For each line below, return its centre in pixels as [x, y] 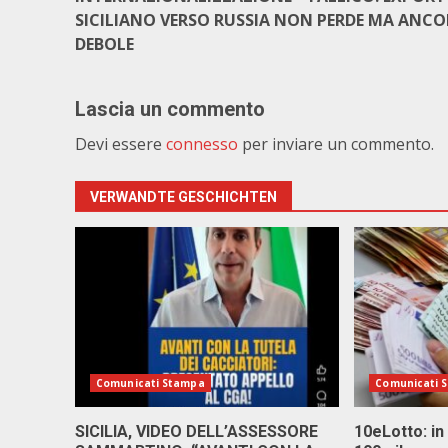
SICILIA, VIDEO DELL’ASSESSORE [196, 431]
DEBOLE [104, 44]
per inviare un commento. [336, 144]
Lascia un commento [170, 109]
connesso [202, 144]
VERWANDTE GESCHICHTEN [183, 197]
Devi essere [120, 144]
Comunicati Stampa [150, 383]
